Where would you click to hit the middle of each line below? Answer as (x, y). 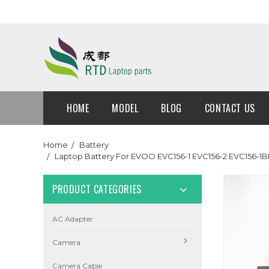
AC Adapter (73, 219)
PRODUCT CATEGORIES (97, 189)
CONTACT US (230, 108)
